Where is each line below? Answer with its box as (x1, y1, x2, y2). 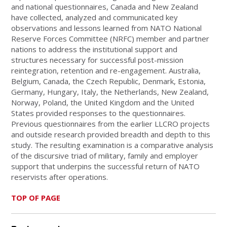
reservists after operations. (11, 171, 108, 182)
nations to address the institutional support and (11, 44, 178, 54)
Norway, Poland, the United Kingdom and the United (11, 97, 195, 107)
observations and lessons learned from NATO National (11, 22, 202, 33)
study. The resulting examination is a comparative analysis (11, 139, 214, 150)
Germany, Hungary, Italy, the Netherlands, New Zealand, (11, 86, 209, 97)
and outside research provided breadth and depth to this (11, 129, 211, 139)
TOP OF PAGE (11, 192, 61, 203)
